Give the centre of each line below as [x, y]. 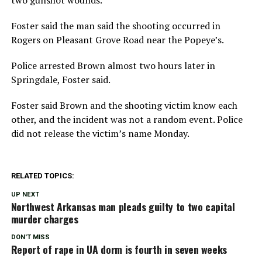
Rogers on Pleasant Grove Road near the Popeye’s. [117, 39]
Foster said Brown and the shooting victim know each [124, 105]
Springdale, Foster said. [61, 79]
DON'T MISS [30, 237]
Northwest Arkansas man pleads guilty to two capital [123, 206]
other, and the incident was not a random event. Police [127, 119]
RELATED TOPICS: [42, 175]
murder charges [44, 218]
